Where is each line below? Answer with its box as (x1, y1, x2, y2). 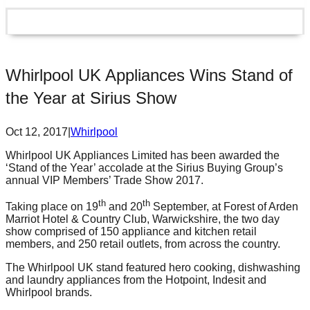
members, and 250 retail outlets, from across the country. (6, 238, 280, 250)
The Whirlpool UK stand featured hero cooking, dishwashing (6, 262, 300, 274)
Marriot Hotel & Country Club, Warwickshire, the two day (6, 213, 280, 226)
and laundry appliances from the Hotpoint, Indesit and (6, 274, 266, 286)
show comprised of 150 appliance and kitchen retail (6, 226, 257, 238)
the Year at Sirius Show (6, 89, 176, 107)
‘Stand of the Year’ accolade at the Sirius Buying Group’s (6, 162, 283, 174)
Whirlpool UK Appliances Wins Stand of (6, 66, 293, 84)
